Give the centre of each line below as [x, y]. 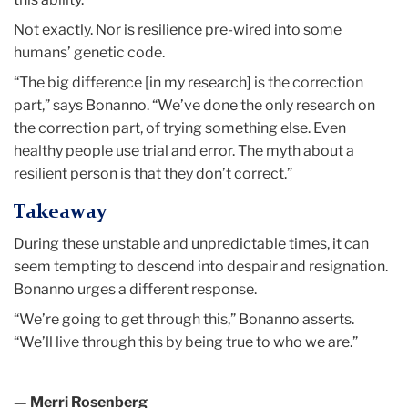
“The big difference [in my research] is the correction [189, 82]
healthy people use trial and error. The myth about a [184, 150]
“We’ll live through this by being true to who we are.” [186, 342]
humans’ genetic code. [89, 52]
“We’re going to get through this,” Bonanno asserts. [184, 319]
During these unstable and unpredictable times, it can [191, 243]
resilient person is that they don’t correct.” [153, 173]
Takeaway [60, 212]
